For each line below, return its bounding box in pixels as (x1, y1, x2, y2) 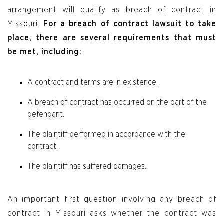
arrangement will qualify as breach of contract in (7, 6, 216, 14)
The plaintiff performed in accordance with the (27, 130, 185, 139)
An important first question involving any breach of (7, 195, 216, 204)
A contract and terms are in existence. (27, 78, 158, 87)
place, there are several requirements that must (7, 34, 216, 42)
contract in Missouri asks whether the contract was (7, 209, 216, 218)
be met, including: (7, 48, 82, 56)
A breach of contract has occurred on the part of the (27, 98, 207, 107)
